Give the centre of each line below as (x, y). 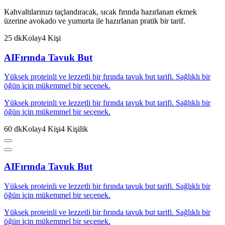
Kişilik (76, 129)
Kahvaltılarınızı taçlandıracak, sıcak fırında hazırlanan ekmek (100, 12)
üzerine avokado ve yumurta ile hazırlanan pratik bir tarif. (95, 21)
